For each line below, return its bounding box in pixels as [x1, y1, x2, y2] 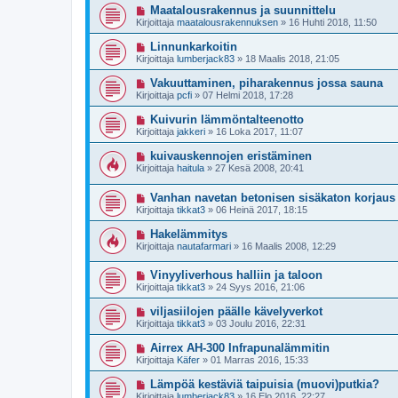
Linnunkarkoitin [149, 40, 237, 53]
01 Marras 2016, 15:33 [211, 354, 308, 366]
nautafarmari [177, 240, 231, 251]
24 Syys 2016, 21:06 [216, 282, 305, 293]
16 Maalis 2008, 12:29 [242, 240, 336, 251]
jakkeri [177, 126, 205, 137]
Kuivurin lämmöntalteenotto [149, 113, 304, 126]
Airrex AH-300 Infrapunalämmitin [149, 341, 330, 355]
